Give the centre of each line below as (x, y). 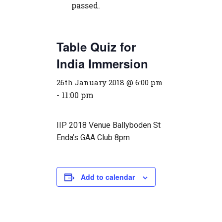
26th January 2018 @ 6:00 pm (110, 82)
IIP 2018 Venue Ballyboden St (109, 125)
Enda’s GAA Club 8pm (93, 138)
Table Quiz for (96, 47)
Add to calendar (108, 177)
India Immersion (102, 63)
